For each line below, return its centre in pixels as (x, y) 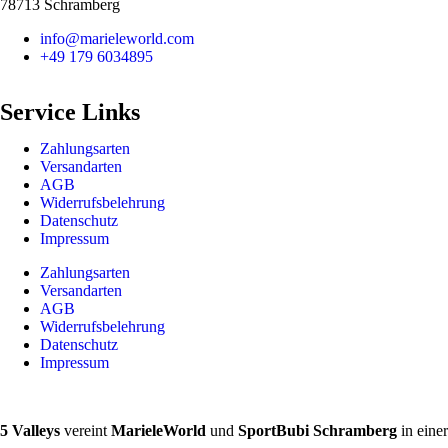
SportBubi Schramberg (317, 430)
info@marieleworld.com (117, 38)
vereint (83, 430)
